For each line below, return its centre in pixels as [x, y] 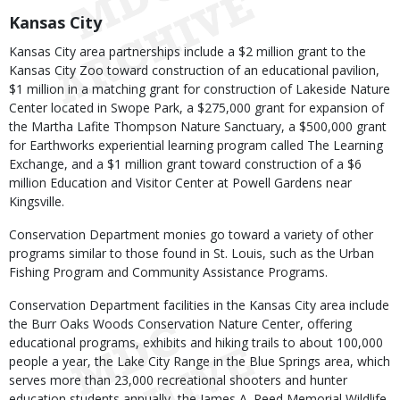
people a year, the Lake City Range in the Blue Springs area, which [200, 361]
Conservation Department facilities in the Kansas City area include [199, 305]
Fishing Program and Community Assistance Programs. [168, 272]
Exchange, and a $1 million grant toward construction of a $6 [185, 164]
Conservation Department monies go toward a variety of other [191, 234]
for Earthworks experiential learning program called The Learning [196, 145]
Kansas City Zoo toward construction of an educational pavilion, [194, 70]
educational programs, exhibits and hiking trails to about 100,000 [196, 342]
